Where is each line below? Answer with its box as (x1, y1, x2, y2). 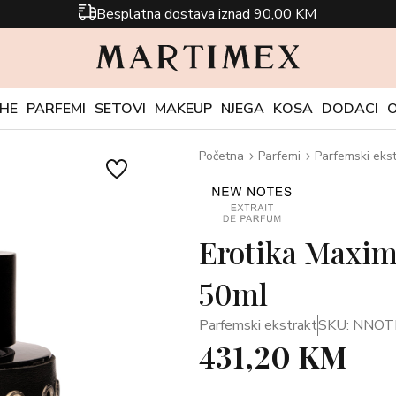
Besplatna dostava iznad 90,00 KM (96, 4, 317, 24)
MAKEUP (155, 99, 212, 118)
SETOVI (95, 99, 146, 118)
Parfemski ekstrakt (198, 316, 317, 335)
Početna (198, 148, 244, 164)
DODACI (322, 99, 378, 118)
